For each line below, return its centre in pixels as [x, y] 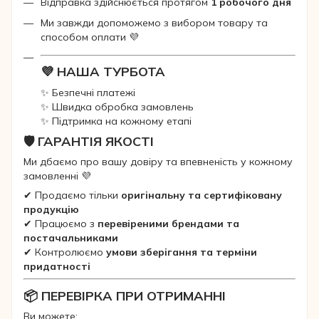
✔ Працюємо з [61, 224]
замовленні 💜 [57, 176]
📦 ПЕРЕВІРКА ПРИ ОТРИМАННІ [125, 296]
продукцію [51, 210]
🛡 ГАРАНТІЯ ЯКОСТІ [89, 142]
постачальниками [71, 238]
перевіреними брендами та [168, 224]
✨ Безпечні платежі [88, 92]
